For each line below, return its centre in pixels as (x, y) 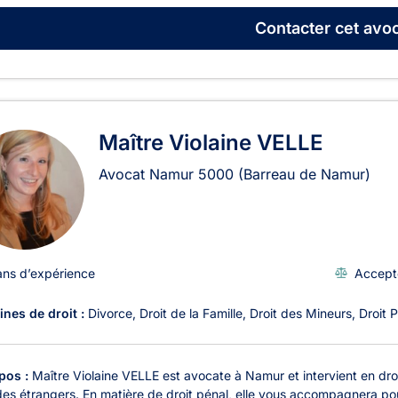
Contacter (292, 28)
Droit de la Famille (191, 313)
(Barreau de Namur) (304, 174)
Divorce (110, 313)
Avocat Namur (148, 174)
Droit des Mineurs (301, 313)
